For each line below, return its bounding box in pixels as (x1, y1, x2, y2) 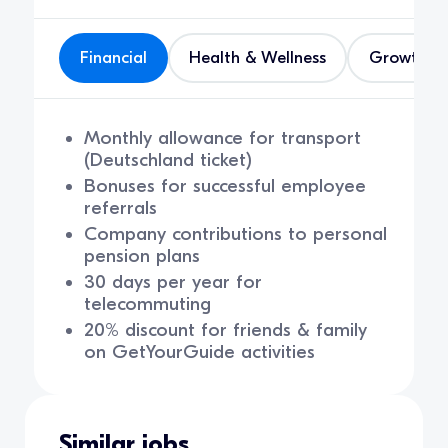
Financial (80, 48, 148, 68)
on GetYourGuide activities (84, 341, 316, 364)
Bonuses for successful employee (84, 174, 367, 197)
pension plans (84, 245, 201, 268)
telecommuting (84, 293, 212, 316)
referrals (84, 196, 158, 219)
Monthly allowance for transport (84, 126, 362, 149)
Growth (368, 48, 427, 68)
